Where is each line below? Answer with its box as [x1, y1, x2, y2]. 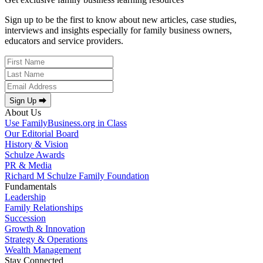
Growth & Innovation [5, 224, 85, 234]
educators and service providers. [5, 36, 123, 46]
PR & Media [5, 160, 52, 171]
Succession [5, 213, 46, 224]
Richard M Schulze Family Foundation [5, 171, 149, 181]
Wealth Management [5, 245, 81, 255]
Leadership [5, 192, 46, 203]
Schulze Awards [5, 150, 65, 160]
